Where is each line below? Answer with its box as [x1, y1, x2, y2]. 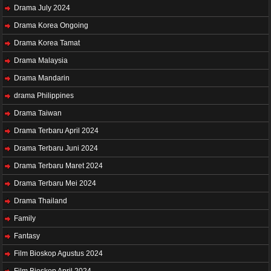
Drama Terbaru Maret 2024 [14, 162, 103, 171]
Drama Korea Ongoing [14, 21, 88, 30]
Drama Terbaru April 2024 [14, 126, 99, 135]
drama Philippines [14, 91, 74, 100]
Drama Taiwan [14, 109, 62, 118]
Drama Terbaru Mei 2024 [14, 179, 96, 188]
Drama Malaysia [14, 56, 68, 65]
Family [14, 214, 36, 223]
